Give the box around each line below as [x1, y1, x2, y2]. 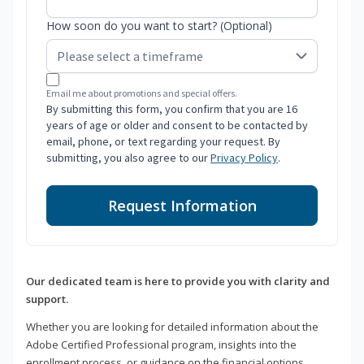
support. [26, 292, 68, 307]
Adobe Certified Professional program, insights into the [26, 337, 297, 353]
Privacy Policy [210, 150, 278, 166]
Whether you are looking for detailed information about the [26, 319, 318, 335]
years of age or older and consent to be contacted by [46, 118, 308, 133]
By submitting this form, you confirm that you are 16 [46, 102, 297, 117]
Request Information [107, 196, 257, 216]
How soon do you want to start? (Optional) [46, 18, 272, 34]
